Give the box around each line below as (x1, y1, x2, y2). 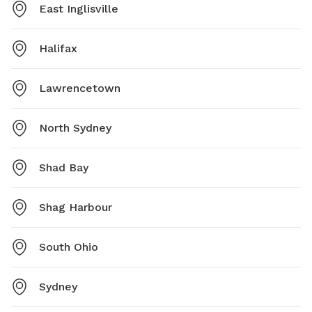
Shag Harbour (39, 201, 112, 214)
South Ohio (39, 240, 98, 254)
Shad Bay (39, 161, 88, 175)
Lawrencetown (39, 81, 120, 95)
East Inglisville (39, 2, 118, 16)
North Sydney (39, 121, 111, 135)
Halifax (39, 42, 77, 56)
